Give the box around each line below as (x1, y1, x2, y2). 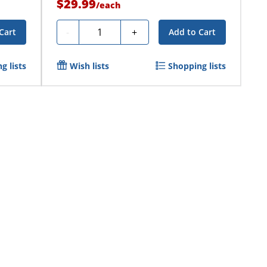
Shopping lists (167, 60, 226, 72)
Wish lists (69, 60, 109, 72)
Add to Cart (168, 26, 216, 38)
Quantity (83, 24, 122, 37)
